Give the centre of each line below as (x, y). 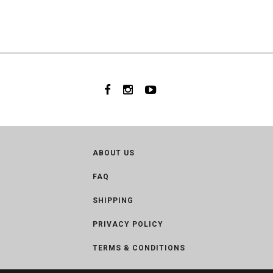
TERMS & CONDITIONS (139, 248)
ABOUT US (114, 153)
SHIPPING (113, 200)
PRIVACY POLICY (128, 224)
